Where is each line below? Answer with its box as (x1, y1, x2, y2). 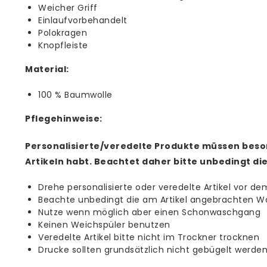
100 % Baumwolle (38, 89, 113, 101)
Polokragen (38, 27, 87, 39)
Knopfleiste (38, 39, 88, 51)
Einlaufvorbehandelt (38, 14, 128, 26)
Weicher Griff (38, 2, 98, 14)
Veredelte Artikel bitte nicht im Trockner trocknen (38, 231, 259, 243)
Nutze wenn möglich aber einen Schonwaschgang (38, 206, 260, 218)
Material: (25, 63, 69, 75)
